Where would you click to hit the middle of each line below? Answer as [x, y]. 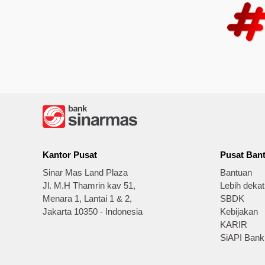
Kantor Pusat [70, 155]
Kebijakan [239, 212]
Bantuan [236, 173]
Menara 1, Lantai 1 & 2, [87, 199]
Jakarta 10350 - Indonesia [93, 212]
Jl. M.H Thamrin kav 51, [89, 186]
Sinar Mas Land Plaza [85, 173]
